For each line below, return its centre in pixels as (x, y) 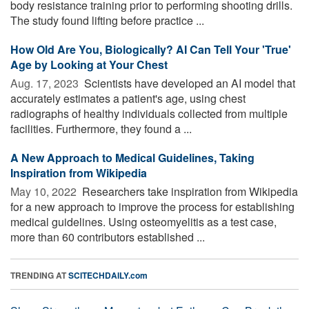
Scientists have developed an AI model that (188, 83)
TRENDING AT (39, 275)
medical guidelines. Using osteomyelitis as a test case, (143, 221)
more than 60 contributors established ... (108, 237)
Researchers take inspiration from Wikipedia (189, 191)
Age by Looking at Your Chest (89, 64)
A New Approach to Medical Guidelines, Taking (132, 157)
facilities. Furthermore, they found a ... (101, 128)
